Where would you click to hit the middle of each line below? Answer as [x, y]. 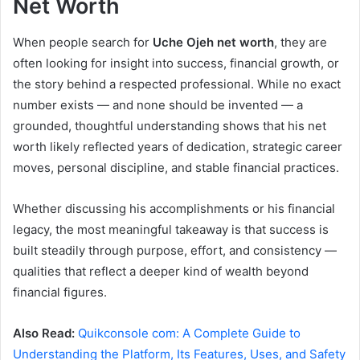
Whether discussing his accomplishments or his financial [174, 208]
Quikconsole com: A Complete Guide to [189, 333]
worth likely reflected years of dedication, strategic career [178, 146]
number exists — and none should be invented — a [158, 104]
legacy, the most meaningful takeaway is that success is [171, 229]
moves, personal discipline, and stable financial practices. [176, 167]
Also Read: [45, 333]
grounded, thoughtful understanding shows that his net [170, 125]
